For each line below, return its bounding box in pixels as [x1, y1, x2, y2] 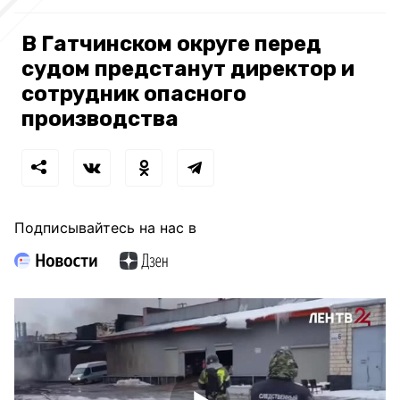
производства [21, 105, 179, 131]
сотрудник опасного [21, 80, 246, 106]
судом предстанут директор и [21, 55, 354, 81]
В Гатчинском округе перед [21, 30, 321, 56]
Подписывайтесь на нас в [14, 218, 196, 237]
